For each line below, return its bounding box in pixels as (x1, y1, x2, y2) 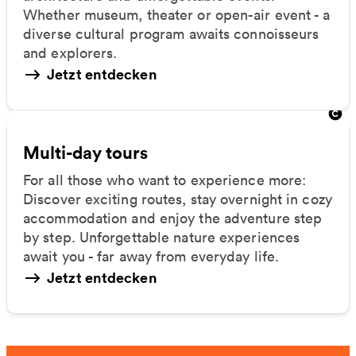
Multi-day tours (23, 141, 148, 164)
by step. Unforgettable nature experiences (23, 228, 300, 247)
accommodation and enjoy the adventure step (23, 209, 323, 228)
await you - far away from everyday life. (23, 247, 280, 266)
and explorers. (23, 43, 118, 62)
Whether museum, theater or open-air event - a (23, 5, 331, 24)
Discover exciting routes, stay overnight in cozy (23, 190, 332, 209)
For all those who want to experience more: (23, 171, 307, 190)
